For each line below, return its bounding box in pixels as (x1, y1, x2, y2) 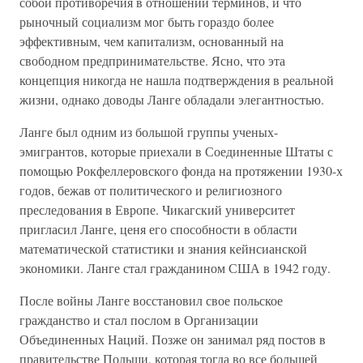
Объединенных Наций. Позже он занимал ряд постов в (19, 331, 326, 348)
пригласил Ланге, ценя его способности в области (19, 220, 297, 237)
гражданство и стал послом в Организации (19, 311, 258, 328)
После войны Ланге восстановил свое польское (19, 292, 283, 309)
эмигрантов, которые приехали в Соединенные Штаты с (19, 143, 333, 160)
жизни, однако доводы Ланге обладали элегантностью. (19, 91, 324, 108)
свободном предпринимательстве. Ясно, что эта (19, 52, 285, 69)
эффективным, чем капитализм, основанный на (19, 32, 284, 49)
